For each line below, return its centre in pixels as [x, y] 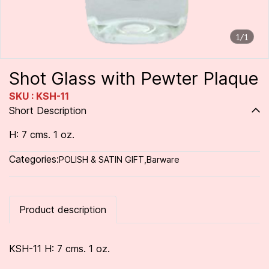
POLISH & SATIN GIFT [101, 159]
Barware [163, 159]
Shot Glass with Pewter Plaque [134, 78]
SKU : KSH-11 [39, 96]
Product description [63, 210]
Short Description [48, 110]
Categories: [34, 159]
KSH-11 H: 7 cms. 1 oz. [59, 249]
